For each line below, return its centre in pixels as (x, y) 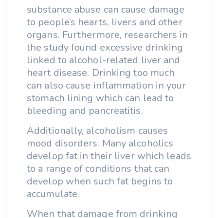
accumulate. (56, 194)
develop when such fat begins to (100, 181)
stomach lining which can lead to (100, 98)
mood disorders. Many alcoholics (100, 143)
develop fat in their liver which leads (109, 156)
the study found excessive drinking (105, 47)
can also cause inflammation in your (107, 85)
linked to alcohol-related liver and (104, 60)
